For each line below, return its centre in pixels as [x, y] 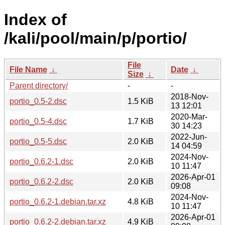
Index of [35, 20]
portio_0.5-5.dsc [38, 141]
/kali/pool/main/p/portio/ [95, 38]
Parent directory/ [39, 85]
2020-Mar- [189, 117]
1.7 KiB [141, 121]
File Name [28, 69]
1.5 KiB [141, 101]
